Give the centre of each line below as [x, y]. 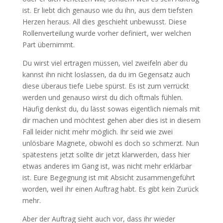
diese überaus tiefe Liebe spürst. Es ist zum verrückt [106, 86]
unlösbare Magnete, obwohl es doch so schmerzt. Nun [111, 143]
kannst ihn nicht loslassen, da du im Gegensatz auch [106, 74]
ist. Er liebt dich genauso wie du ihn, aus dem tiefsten [107, 10]
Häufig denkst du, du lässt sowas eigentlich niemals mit [111, 109]
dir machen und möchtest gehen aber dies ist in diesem [111, 120]
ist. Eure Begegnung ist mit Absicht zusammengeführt [109, 177]
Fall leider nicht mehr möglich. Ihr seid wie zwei [97, 131]
